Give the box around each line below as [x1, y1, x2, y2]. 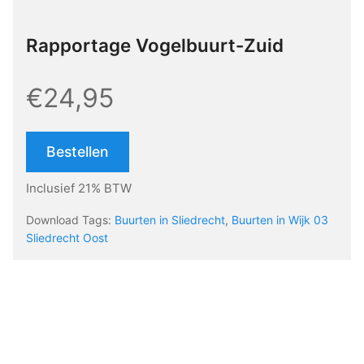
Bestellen [46, 143, 109, 161]
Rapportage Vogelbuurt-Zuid [26, 34, 284, 57]
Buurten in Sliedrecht [115, 213, 225, 227]
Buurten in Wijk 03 [232, 213, 328, 227]
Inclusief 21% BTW [26, 180, 132, 197]
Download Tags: [26, 213, 115, 227]
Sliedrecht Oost [26, 231, 108, 245]
